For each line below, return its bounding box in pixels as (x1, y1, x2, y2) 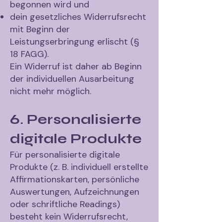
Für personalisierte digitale (10, 149, 120, 161)
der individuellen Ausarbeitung (10, 73, 134, 85)
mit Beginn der (10, 23, 70, 35)
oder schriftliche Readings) (10, 198, 120, 210)
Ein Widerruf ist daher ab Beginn (10, 60, 142, 72)
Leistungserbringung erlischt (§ (10, 36, 139, 48)
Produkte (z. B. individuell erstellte (10, 161, 148, 173)
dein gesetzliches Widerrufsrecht (10, 11, 146, 23)
